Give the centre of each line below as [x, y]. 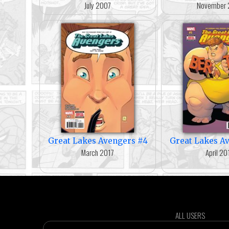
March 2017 [98, 152]
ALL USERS [190, 215]
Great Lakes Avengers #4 [98, 141]
